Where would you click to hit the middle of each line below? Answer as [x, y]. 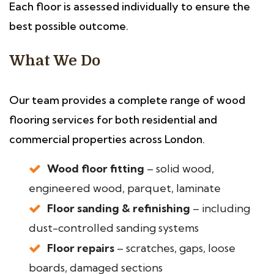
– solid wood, [179, 168]
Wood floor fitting [96, 168]
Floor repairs [81, 248]
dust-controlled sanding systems [114, 228]
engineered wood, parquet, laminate [125, 188]
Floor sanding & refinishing [119, 208]
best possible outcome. [69, 26]
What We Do [55, 61]
